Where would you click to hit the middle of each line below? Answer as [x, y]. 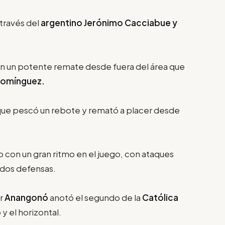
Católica [160, 197]
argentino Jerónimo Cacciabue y [109, 22]
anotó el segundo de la [96, 197]
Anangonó [27, 197]
